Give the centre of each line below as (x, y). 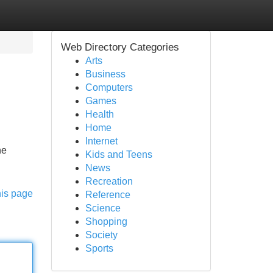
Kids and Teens (119, 154)
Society (101, 235)
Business (105, 74)
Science (103, 208)
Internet (101, 141)
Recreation (109, 181)
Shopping (106, 222)
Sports (99, 248)
